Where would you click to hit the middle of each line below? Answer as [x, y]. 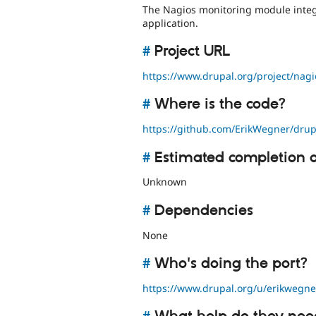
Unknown [165, 182]
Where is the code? [218, 105]
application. [170, 23]
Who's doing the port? [229, 263]
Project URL [190, 52]
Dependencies [202, 211]
